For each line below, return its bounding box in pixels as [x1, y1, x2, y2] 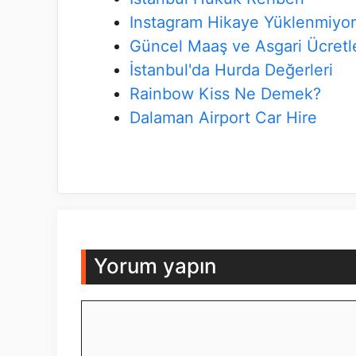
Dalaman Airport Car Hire [130, 108, 317, 127]
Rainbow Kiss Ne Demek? [130, 84, 321, 103]
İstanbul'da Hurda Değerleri [130, 60, 333, 79]
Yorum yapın [94, 253, 217, 278]
